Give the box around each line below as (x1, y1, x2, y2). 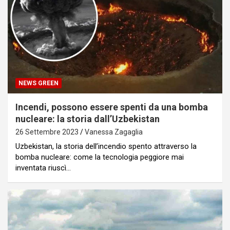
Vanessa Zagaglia (85, 127, 143, 136)
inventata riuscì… (15, 163, 71, 172)
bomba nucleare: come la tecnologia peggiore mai (15, 152, 184, 162)
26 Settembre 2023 (15, 127, 79, 136)
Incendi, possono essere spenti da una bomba (15, 101, 208, 112)
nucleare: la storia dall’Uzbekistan (15, 113, 160, 124)
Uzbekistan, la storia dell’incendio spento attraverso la (15, 141, 197, 151)
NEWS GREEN (18, 79, 59, 87)
